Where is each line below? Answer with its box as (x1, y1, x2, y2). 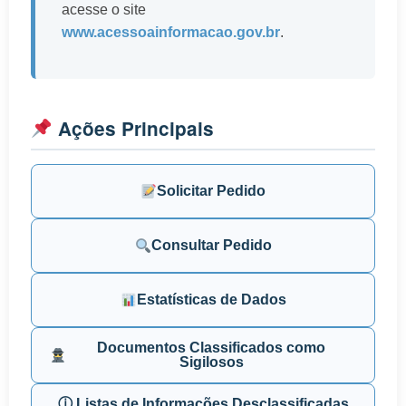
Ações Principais (52, 115, 214, 142)
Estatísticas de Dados (136, 292, 286, 308)
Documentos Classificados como (97, 340, 326, 356)
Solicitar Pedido (157, 183, 266, 199)
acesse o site (61, 2, 146, 18)
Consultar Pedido (150, 237, 272, 254)
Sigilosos (179, 354, 244, 371)
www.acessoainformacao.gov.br (61, 24, 280, 41)
